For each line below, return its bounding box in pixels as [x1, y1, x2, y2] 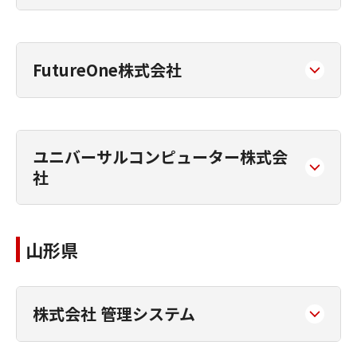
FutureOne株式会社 [33, 58, 182, 81]
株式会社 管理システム [33, 302, 195, 325]
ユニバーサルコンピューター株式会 [33, 145, 288, 168]
